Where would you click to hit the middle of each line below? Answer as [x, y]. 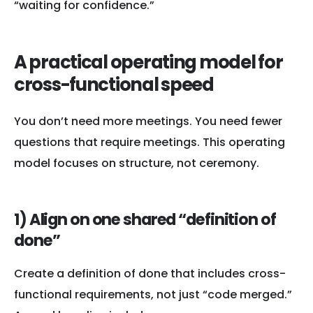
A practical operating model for [148, 63]
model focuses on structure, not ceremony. [137, 163]
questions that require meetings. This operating [150, 142]
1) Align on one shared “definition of [145, 219]
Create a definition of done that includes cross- [150, 274]
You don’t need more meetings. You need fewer [148, 121]
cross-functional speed [114, 85]
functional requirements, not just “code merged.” [153, 295]
